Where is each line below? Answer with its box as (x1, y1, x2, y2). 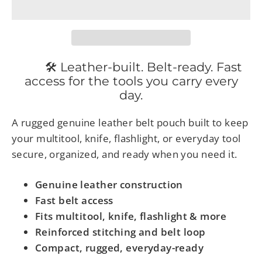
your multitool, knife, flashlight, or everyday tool (12, 131, 241, 145)
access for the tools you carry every (24, 74, 238, 89)
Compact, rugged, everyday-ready (35, 240, 204, 254)
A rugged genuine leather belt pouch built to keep (12, 115, 249, 129)
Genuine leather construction (35, 177, 183, 191)
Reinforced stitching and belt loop (35, 225, 206, 239)
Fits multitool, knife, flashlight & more (35, 209, 226, 223)
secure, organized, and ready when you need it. (12, 147, 237, 161)
